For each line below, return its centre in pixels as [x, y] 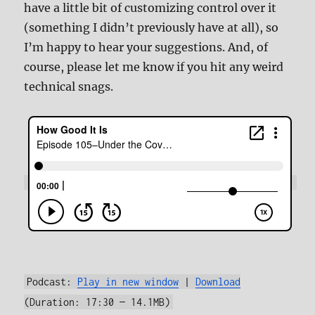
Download [218, 282]
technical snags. [69, 87]
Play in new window [128, 282]
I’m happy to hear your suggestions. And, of [146, 47]
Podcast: [52, 282]
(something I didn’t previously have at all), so [152, 28]
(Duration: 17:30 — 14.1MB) [97, 302]
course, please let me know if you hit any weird [154, 67]
